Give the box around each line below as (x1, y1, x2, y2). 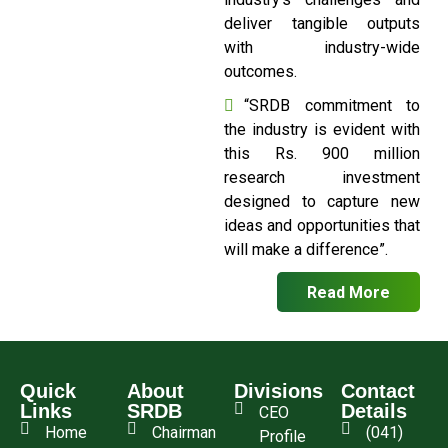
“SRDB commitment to (244, 95, 420, 115)
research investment (224, 167, 420, 187)
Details (341, 400, 407, 423)
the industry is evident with (224, 119, 420, 139)
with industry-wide (224, 37, 420, 57)
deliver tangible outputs (224, 13, 420, 33)
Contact (341, 380, 415, 403)
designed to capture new (224, 191, 420, 211)
